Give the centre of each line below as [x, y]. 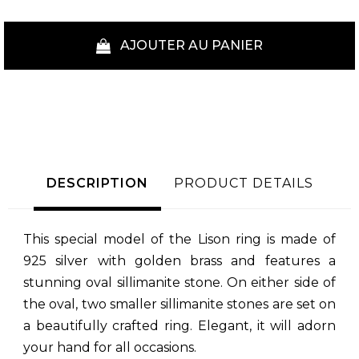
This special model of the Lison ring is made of [179, 239]
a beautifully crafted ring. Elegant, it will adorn [179, 326]
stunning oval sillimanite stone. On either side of [179, 282]
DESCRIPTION [97, 183]
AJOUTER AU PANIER [192, 45]
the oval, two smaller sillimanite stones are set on [179, 304]
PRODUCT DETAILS [243, 183]
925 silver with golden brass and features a [179, 261]
